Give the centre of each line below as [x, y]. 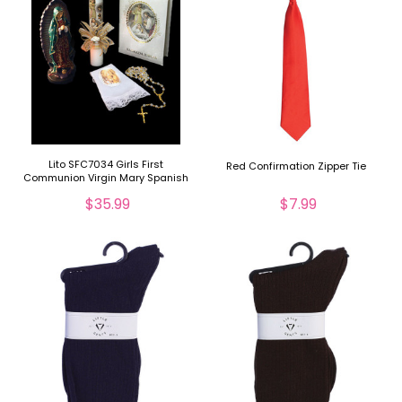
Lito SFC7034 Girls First [105, 165]
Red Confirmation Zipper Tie [297, 166]
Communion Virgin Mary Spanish [105, 178]
